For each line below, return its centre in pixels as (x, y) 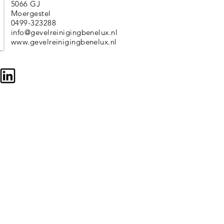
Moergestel (31, 13)
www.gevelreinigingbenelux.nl (64, 42)
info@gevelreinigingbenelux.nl (64, 32)
